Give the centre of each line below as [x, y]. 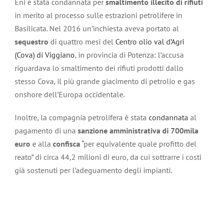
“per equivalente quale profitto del [139, 144]
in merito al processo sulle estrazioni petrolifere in [99, 15]
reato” [25, 157]
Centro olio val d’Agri [150, 42]
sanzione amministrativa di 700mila [138, 131]
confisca [66, 144]
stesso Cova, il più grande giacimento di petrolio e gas [105, 81]
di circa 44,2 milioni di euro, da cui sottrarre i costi [118, 157]
